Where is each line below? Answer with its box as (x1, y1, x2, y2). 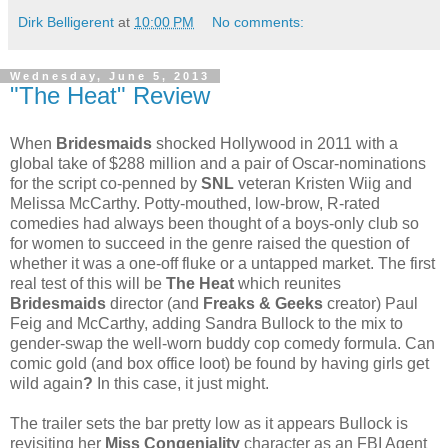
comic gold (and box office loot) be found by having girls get (10, 354, 429, 372)
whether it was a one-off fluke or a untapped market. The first (10, 254, 435, 272)
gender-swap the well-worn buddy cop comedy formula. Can (10, 334, 435, 352)
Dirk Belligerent (18, 13, 114, 30)
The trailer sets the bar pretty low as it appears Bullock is (10, 414, 408, 432)
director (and (106, 294, 203, 312)
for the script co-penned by (10, 174, 201, 192)
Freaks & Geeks (203, 294, 323, 312)
